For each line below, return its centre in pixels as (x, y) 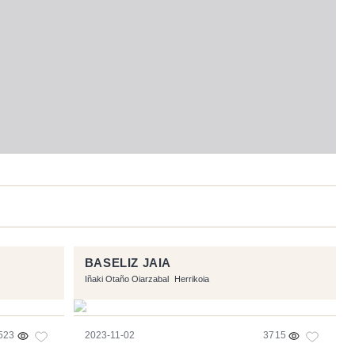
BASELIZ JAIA (128, 263)
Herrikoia (192, 279)
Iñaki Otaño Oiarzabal (126, 279)
